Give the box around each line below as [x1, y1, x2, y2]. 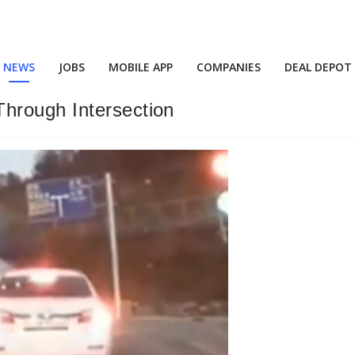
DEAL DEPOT [284, 59, 352, 74]
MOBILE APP [109, 59, 173, 74]
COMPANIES [197, 59, 261, 74]
